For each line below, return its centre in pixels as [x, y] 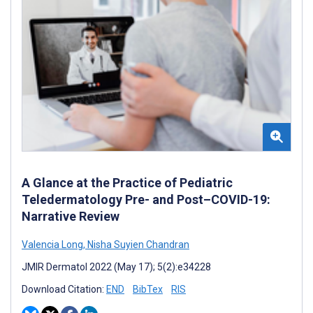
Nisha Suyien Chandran [137, 244]
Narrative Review [71, 216]
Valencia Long [52, 244]
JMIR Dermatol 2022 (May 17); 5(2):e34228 [116, 267]
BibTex [148, 289]
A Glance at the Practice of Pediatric [127, 182]
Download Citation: [64, 289]
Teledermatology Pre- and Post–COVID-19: [146, 199]
